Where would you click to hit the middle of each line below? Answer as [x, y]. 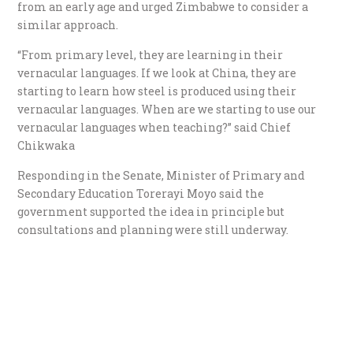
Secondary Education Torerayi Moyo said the [141, 193]
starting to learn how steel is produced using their [157, 91]
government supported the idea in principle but [151, 211]
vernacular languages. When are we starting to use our [167, 109]
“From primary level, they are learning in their [150, 54]
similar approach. [68, 24]
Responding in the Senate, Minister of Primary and [162, 175]
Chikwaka [46, 145]
